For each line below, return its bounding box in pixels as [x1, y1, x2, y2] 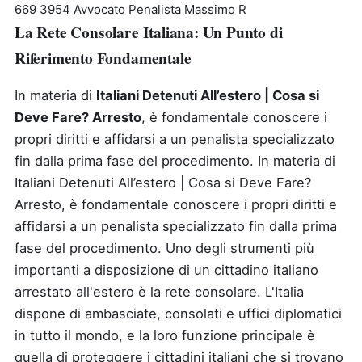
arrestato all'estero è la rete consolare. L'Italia [15, 283, 304, 300]
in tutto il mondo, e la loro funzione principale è [15, 326, 315, 343]
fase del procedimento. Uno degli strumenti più [15, 239, 314, 256]
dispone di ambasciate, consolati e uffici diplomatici [15, 305, 342, 322]
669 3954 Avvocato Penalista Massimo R [15, 2, 246, 17]
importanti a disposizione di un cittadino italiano [15, 261, 318, 278]
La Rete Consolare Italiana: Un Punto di [15, 20, 283, 44]
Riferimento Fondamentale [15, 46, 192, 69]
